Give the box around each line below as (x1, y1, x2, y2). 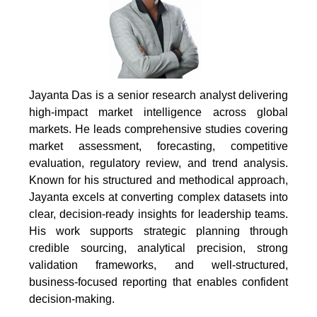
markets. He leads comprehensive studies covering (28, 123, 289, 136)
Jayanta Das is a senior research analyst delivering (28, 89, 289, 102)
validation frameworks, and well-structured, (28, 259, 289, 272)
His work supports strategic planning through (28, 225, 289, 238)
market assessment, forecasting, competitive (28, 140, 289, 153)
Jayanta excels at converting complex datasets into (28, 191, 289, 204)
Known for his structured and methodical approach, (28, 174, 289, 187)
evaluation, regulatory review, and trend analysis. (28, 157, 289, 170)
